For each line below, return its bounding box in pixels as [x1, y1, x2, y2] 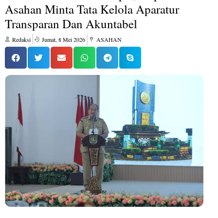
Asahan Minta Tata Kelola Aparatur [5, 1, 179, 17]
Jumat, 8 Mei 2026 [42, 36, 85, 43]
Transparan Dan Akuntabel [5, 16, 137, 32]
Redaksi [12, 36, 31, 43]
